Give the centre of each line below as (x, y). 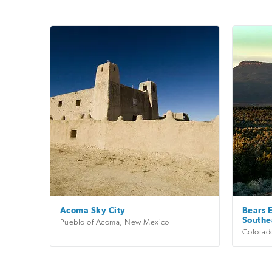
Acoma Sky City (93, 210)
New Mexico (147, 222)
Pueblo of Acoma (90, 222)
